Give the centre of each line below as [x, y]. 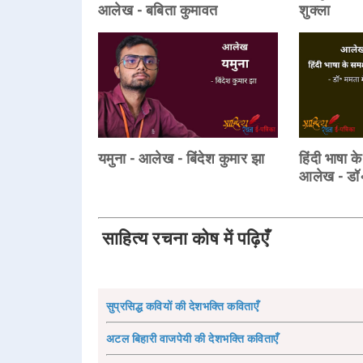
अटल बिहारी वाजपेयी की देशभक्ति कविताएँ [192, 338]
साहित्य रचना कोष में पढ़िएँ [186, 238]
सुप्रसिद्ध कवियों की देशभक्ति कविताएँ [182, 306]
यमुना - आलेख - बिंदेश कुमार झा [181, 158]
